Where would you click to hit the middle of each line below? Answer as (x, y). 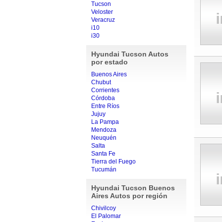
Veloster (102, 12)
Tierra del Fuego (113, 162)
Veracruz (103, 20)
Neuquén (104, 138)
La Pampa (105, 122)
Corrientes (105, 90)
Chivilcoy (103, 208)
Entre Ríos (105, 106)
